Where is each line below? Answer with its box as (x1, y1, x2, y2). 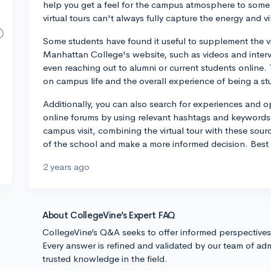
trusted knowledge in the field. (42, 253, 168, 264)
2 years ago (43, 161, 90, 172)
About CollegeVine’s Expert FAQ (42, 209, 175, 221)
